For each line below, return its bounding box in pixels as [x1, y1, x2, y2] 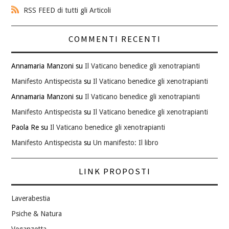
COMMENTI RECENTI [68, 33, 161, 45]
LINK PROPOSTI [78, 166, 151, 177]
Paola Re [11, 123, 39, 132]
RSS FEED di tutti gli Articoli [24, 6, 111, 15]
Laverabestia [11, 194, 51, 203]
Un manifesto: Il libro [93, 139, 159, 147]
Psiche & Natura [11, 210, 62, 218]
